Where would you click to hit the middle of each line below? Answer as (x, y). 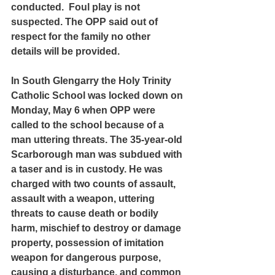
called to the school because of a (89, 125)
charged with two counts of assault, (95, 184)
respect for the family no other (82, 37)
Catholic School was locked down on (98, 95)
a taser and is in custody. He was (88, 169)
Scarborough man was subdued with (98, 154)
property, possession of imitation (89, 243)
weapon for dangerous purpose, (87, 258)
